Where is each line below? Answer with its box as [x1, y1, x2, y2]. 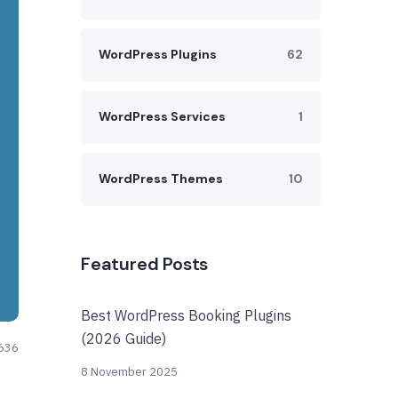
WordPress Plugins [99, 46, 217, 62]
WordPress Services [99, 108, 226, 124]
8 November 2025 [81, 364, 178, 379]
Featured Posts [81, 252, 209, 275]
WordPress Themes [99, 171, 223, 187]
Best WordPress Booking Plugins [81, 306, 291, 324]
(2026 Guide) [81, 330, 166, 347]
